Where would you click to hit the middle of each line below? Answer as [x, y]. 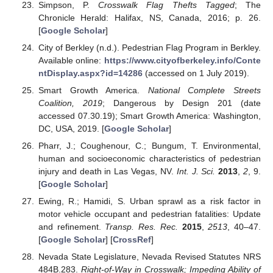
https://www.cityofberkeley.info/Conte [183, 60]
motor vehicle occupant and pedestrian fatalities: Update [149, 214]
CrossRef [132, 240]
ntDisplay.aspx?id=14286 [90, 73]
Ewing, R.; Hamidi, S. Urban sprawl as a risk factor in [149, 201]
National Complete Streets [204, 90]
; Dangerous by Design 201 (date [182, 103]
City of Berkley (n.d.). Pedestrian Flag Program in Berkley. [149, 47]
